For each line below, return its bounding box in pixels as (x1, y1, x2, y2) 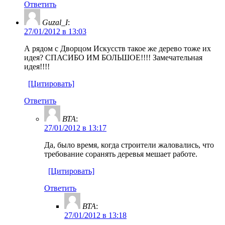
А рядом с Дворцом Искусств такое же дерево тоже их (24, 44, 211, 53)
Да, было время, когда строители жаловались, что (44, 140, 214, 149)
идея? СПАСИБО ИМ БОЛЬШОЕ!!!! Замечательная (24, 53, 202, 62)
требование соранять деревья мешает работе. (44, 149, 197, 158)
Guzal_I (42, 18, 68, 27)
